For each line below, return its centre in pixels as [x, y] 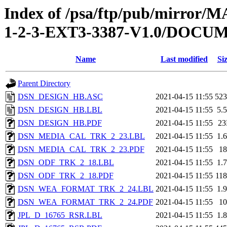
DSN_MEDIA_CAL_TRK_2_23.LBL [81, 136]
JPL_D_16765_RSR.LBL [60, 215]
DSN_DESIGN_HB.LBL [60, 110]
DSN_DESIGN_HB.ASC [60, 97]
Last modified [184, 59]
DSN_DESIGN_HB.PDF [60, 123]
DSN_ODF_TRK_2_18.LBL [66, 163]
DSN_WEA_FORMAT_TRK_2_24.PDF [85, 202]
